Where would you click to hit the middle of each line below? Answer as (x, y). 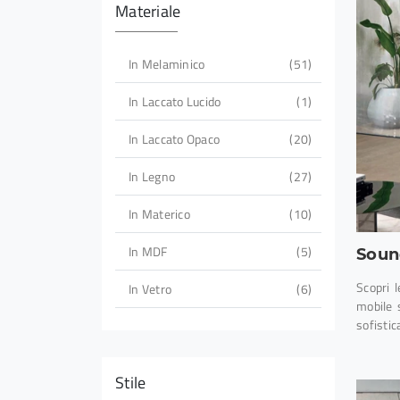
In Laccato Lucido (175, 102)
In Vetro (150, 289)
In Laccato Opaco (174, 139)
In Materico (159, 214)
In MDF (148, 252)
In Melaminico (167, 64)
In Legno (152, 177)
